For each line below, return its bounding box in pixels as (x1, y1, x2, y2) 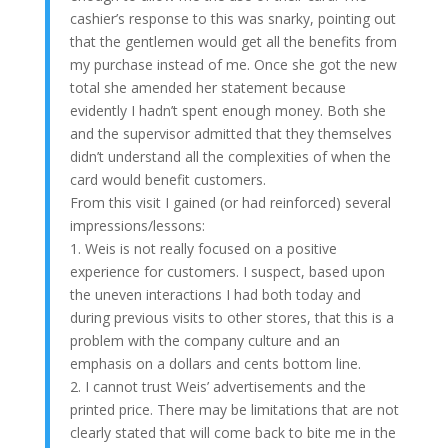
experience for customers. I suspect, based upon (69, 262, 385, 281)
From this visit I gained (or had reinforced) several (69, 193, 391, 212)
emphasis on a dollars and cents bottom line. (69, 354, 361, 373)
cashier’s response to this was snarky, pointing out (69, 9, 396, 28)
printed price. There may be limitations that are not (69, 400, 399, 419)
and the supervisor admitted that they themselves (69, 124, 392, 143)
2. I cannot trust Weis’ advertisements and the (69, 377, 366, 396)
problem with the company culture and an (69, 331, 340, 350)
